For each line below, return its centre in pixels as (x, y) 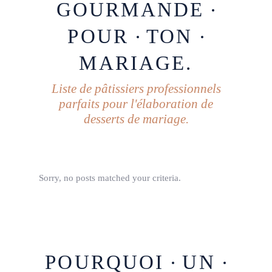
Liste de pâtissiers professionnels (136, 88)
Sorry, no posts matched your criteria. (110, 178)
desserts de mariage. (136, 119)
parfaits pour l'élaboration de (136, 104)
